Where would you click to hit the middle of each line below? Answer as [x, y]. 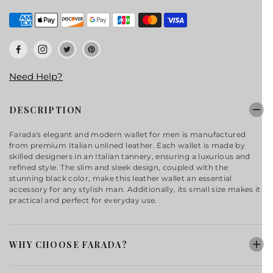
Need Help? [36, 77]
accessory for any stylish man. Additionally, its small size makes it [135, 190]
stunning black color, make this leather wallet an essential [121, 179]
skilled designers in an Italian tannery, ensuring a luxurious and [130, 157]
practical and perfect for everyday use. [83, 200]
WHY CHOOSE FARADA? [69, 244]
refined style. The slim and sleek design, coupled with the [119, 168]
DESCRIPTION [46, 110]
